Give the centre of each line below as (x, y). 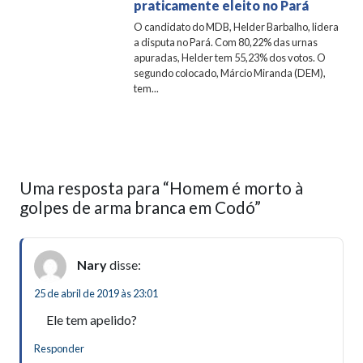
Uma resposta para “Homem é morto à (161, 187)
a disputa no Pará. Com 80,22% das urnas (226, 42)
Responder (59, 348)
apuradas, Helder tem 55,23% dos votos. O (230, 57)
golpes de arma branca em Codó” (140, 207)
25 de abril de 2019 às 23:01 (96, 293)
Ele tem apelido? (92, 319)
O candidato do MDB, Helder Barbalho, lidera (237, 26)
